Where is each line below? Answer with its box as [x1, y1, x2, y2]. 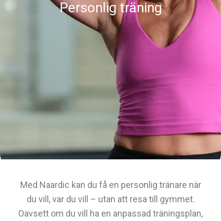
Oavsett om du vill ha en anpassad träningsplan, [18, 208, 203, 219]
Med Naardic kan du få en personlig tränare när [20, 180, 201, 190]
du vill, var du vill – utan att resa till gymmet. [26, 194, 195, 204]
